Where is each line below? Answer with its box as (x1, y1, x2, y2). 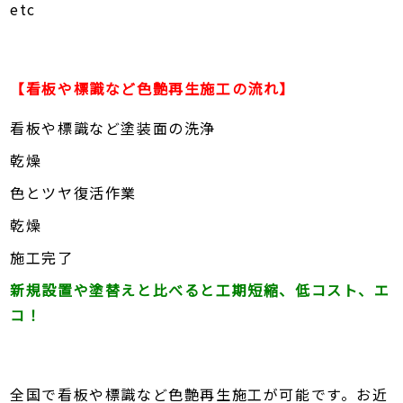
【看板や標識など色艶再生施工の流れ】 (10, 77, 296, 100)
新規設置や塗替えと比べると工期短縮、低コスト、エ (10, 279, 390, 301)
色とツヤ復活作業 (10, 182, 138, 204)
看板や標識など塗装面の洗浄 (10, 117, 217, 139)
